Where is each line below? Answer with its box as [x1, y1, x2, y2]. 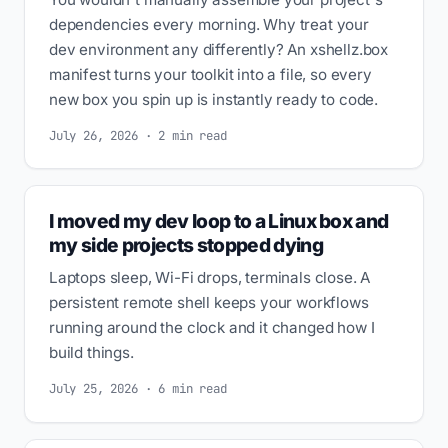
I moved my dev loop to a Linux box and [49, 208, 389, 233]
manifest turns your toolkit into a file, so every [49, 64, 372, 84]
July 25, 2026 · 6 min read [49, 380, 227, 398]
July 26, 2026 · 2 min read [49, 126, 227, 144]
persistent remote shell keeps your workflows [49, 292, 369, 312]
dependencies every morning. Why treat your [49, 14, 369, 34]
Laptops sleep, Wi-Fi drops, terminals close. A [49, 267, 371, 287]
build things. [49, 342, 134, 362]
